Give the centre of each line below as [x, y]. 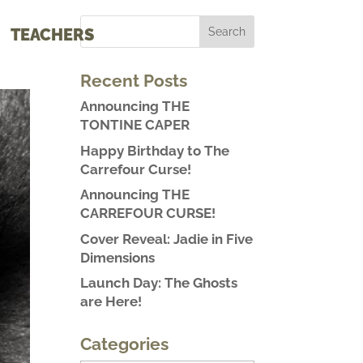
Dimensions [117, 257]
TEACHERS [52, 35]
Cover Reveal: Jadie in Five [166, 239]
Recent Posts [133, 81]
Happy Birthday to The [154, 150]
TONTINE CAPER [135, 125]
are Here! [111, 301]
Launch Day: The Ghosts [158, 283]
